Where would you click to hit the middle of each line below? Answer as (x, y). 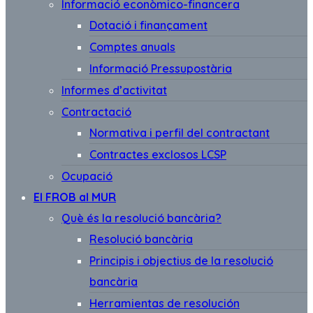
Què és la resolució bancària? (141, 218)
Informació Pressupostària (161, 68)
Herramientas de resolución (165, 303)
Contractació (96, 112)
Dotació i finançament (148, 25)
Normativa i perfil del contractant (180, 133)
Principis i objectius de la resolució (181, 261)
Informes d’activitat (114, 90)
